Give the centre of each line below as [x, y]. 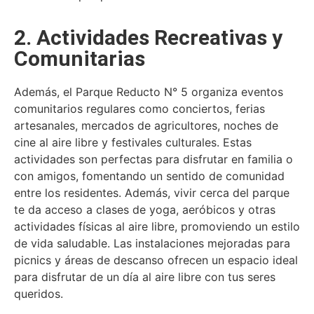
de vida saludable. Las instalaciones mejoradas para [152, 244]
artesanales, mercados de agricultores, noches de [146, 126]
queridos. [39, 294]
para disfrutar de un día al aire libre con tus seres [145, 277]
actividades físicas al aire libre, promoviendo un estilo [157, 227]
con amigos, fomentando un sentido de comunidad [149, 176]
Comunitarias [80, 59]
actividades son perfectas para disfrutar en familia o [153, 159]
